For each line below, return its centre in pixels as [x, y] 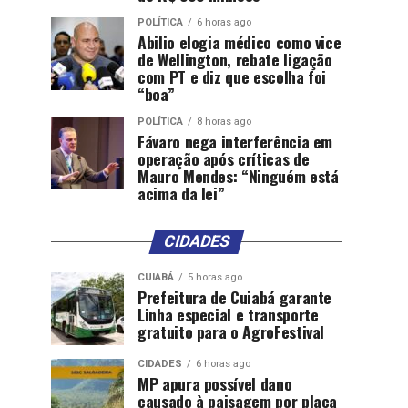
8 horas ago [224, 122]
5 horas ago [215, 277]
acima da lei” [181, 193]
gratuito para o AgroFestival [231, 331]
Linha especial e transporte [228, 314]
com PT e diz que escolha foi [232, 76]
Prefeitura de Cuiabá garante [235, 297]
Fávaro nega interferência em [235, 141]
